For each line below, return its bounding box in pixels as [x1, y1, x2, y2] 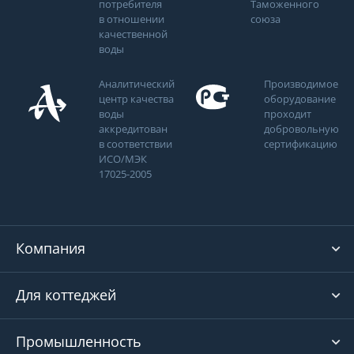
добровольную [264, 122, 339, 135]
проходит [264, 107, 311, 120]
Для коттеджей [16, 286, 116, 303]
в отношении [99, 13, 164, 25]
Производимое [264, 77, 338, 90]
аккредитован [99, 122, 168, 135]
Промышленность [16, 333, 141, 350]
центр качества [99, 92, 174, 105]
